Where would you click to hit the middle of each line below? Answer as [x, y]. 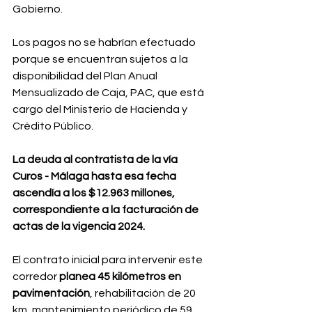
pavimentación [51, 293]
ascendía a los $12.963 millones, [95, 193]
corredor [36, 276]
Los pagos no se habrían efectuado [105, 42]
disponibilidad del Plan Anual [86, 76]
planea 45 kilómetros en [121, 276]
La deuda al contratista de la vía [96, 159]
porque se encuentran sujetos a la [101, 59]
